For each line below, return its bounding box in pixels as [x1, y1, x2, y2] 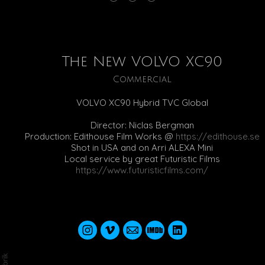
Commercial [112, 75, 172, 85]
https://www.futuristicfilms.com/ [76, 164, 208, 176]
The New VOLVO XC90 [62, 54, 222, 70]
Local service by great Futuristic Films [64, 153, 220, 165]
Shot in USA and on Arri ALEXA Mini [71, 142, 213, 154]
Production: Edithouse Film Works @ [24, 131, 176, 143]
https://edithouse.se [175, 131, 260, 143]
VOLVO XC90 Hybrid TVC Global [76, 96, 208, 108]
